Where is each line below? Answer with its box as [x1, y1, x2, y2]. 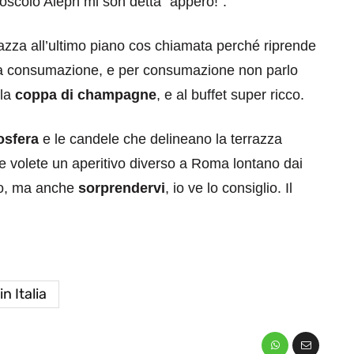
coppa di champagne [15, 86, 156, 103]
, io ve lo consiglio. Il [165, 179, 292, 196]
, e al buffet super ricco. [156, 86, 304, 103]
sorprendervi [78, 179, 165, 196]
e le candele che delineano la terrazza [39, 130, 282, 147]
